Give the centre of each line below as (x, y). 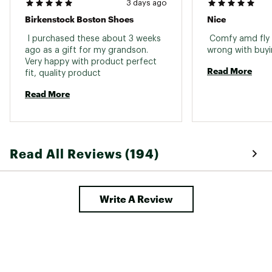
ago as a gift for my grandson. (87, 50)
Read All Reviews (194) (84, 153)
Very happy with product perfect (91, 62)
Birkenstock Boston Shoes (79, 19)
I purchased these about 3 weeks (93, 39)
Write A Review (136, 199)
